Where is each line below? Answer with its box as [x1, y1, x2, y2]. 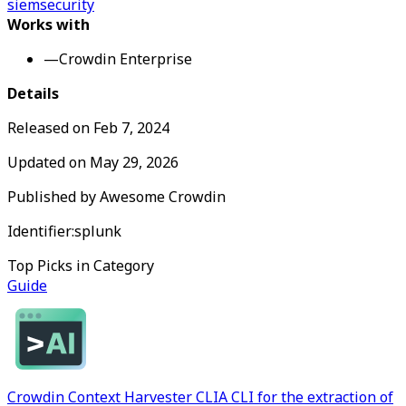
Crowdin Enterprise [59, 49, 192, 70]
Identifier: [7, 221, 74, 242]
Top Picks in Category [7, 256, 154, 276]
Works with [7, 14, 90, 35]
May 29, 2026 [90, 152, 179, 173]
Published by [7, 187, 100, 208]
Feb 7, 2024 [93, 118, 169, 139]
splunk [74, 221, 121, 242]
